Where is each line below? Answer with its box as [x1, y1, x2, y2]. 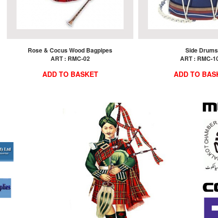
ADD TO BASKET [42, 69, 98, 79]
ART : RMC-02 [50, 54, 90, 63]
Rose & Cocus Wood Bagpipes [28, 45, 112, 54]
